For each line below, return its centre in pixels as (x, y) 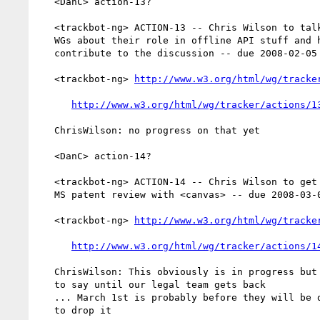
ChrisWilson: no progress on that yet (46, 130)
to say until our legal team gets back (46, 284)
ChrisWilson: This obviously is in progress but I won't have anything (46, 271)
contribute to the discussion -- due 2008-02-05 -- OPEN (46, 53)
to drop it (46, 310)
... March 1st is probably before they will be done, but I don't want (46, 297)
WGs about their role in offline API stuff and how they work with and (46, 40)
